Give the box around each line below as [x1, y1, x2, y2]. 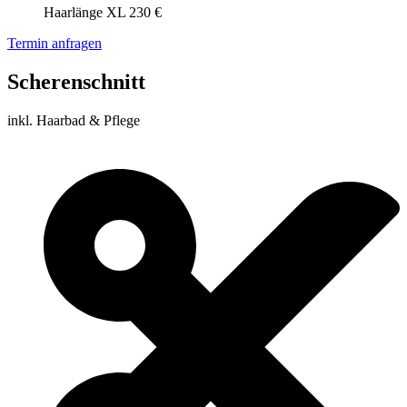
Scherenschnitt [7, 70, 145, 94]
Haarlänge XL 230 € [44, 5, 162, 21]
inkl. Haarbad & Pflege [7, 112, 140, 128]
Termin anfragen [7, 35, 102, 52]
